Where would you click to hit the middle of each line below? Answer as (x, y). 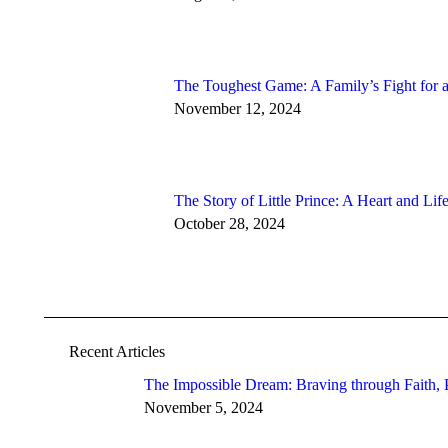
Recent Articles (117, 352)
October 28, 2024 (229, 224)
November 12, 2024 (237, 109)
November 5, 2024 (203, 408)
